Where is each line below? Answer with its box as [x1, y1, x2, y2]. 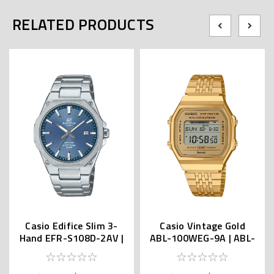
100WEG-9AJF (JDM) [157, 242, 248, 257]
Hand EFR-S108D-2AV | [19, 230, 124, 245]
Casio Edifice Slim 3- [25, 218, 118, 233]
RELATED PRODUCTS [12, 12, 154, 36]
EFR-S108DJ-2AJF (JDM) [18, 242, 125, 257]
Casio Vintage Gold [160, 218, 245, 233]
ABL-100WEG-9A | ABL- [150, 230, 255, 245]
